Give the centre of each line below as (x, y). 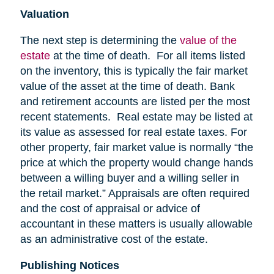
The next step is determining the (100, 40)
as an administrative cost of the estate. (114, 239)
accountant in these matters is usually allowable (136, 224)
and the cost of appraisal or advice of (110, 208)
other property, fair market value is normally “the (136, 147)
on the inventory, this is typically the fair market (134, 71)
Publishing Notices (69, 265)
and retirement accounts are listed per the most (135, 101)
